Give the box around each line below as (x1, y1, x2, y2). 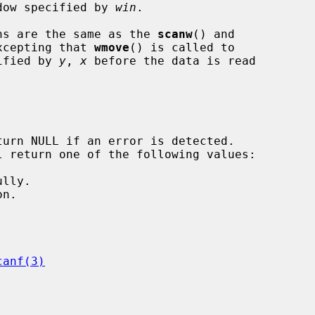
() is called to (129, 40, 235, 54)
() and (193, 27, 235, 41)
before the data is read (87, 53, 256, 67)
